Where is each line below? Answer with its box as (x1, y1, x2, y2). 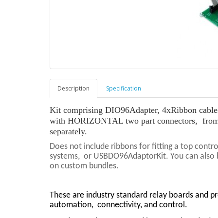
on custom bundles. (50, 162, 119, 171)
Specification (106, 84, 141, 93)
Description (57, 84, 90, 93)
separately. (50, 127, 90, 137)
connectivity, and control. (97, 200, 187, 210)
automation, (50, 200, 95, 210)
